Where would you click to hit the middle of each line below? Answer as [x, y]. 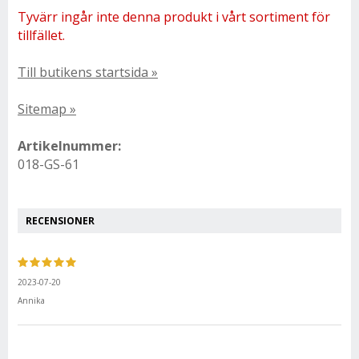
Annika [31, 301]
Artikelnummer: [69, 146]
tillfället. [41, 35]
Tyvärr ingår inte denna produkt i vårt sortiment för [174, 17]
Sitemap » [47, 109]
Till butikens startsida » [88, 72]
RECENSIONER [60, 221]
